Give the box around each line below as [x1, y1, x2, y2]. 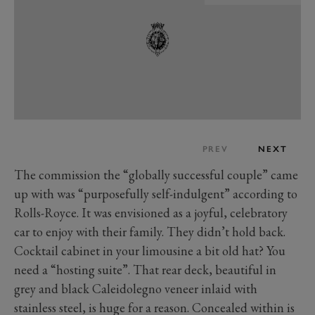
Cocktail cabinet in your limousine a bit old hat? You [14, 242, 285, 259]
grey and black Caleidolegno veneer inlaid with [14, 280, 257, 297]
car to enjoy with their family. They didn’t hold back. [14, 223, 285, 240]
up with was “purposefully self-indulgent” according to [14, 185, 297, 202]
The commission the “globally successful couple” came [14, 166, 298, 183]
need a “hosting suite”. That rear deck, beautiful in [14, 261, 276, 278]
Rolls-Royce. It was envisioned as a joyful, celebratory [14, 204, 288, 221]
